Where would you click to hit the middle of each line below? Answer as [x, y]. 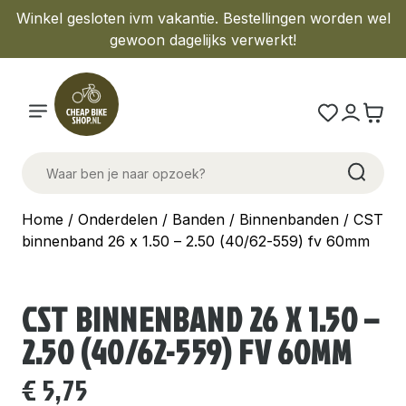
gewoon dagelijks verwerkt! [203, 40]
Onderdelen [118, 219]
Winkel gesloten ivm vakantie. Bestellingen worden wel [203, 18]
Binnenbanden [289, 219]
